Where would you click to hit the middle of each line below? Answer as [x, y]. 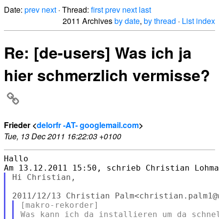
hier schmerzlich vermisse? [107, 75]
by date [127, 21]
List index [198, 21]
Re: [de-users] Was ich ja [98, 53]
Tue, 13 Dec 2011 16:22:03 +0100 [63, 136]
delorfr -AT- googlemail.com [88, 125]
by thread [160, 21]
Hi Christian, [44, 177]
